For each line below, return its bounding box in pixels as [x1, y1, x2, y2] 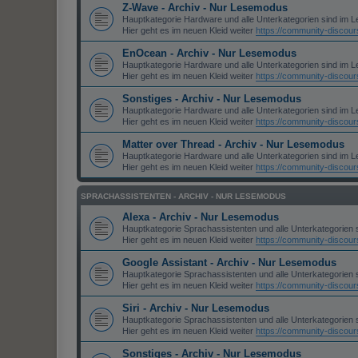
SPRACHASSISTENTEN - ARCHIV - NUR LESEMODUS [81, 192, 286, 201]
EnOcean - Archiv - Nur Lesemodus [122, 47, 296, 60]
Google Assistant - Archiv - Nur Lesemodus [122, 257, 336, 269]
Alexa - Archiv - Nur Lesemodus [122, 211, 279, 224]
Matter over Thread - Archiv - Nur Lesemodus [122, 138, 344, 151]
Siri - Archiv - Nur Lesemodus [122, 302, 269, 315]
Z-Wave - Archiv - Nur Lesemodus [122, 2, 288, 14]
